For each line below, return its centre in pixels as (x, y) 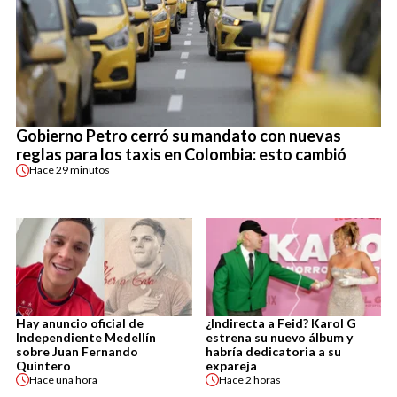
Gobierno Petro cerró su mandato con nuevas (179, 135)
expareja (231, 366)
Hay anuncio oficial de (80, 323)
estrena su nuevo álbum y (279, 338)
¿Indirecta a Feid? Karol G (280, 323)
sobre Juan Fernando (77, 352)
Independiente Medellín (86, 338)
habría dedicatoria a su (273, 352)
